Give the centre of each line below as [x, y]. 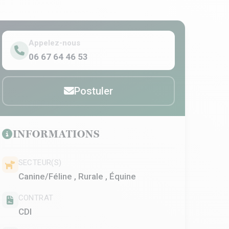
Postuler [93, 91]
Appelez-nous [54, 43]
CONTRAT [36, 198]
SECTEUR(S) [40, 163]
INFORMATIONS [56, 134]
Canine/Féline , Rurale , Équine [77, 176]
